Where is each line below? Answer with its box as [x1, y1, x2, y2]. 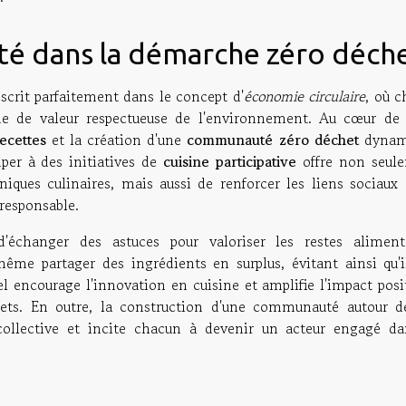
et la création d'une [45, 128, 188, 150]
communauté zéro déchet [187, 128, 359, 150]
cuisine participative [163, 150, 297, 172]
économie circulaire [243, 84, 366, 107]
